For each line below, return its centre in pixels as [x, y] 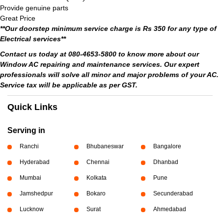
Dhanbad [165, 162]
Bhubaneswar [105, 146]
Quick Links [32, 107]
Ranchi [29, 146]
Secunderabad [173, 193]
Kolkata [96, 178]
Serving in [26, 130]
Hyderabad [35, 162]
